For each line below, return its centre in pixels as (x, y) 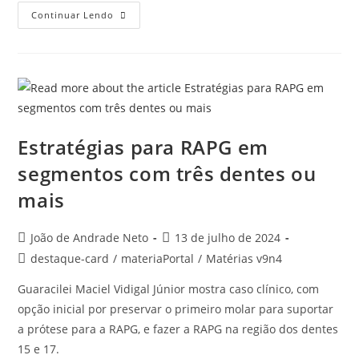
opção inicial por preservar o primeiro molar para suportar (176, 309)
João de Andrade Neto (90, 237)
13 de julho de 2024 (228, 237)
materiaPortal (158, 258)
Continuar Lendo (73, 14)
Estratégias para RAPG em (143, 147)
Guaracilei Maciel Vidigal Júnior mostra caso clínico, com (169, 288)
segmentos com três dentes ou (167, 173)
